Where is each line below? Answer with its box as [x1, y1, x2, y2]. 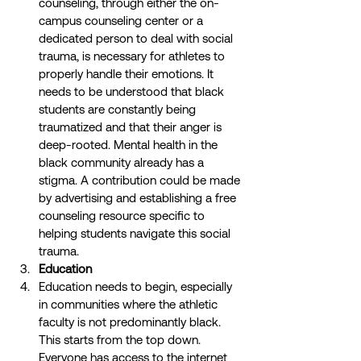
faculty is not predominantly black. [39, 315, 224, 330]
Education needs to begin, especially [39, 280, 235, 294]
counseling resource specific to [39, 209, 208, 223]
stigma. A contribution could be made [39, 173, 243, 188]
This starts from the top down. [39, 333, 204, 347]
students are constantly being [39, 102, 199, 117]
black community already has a [39, 156, 207, 170]
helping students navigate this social [39, 226, 234, 241]
